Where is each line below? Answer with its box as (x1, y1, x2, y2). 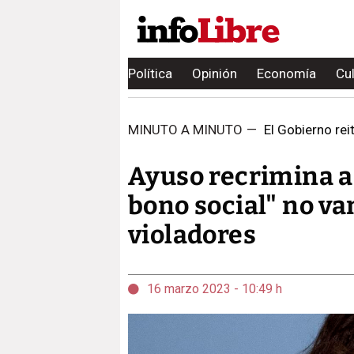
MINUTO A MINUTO (128, 122, 243, 137)
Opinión (192, 66, 237, 81)
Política (128, 66, 172, 81)
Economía (257, 66, 316, 81)
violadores (128, 220, 256, 250)
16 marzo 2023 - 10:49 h (147, 281, 282, 296)
